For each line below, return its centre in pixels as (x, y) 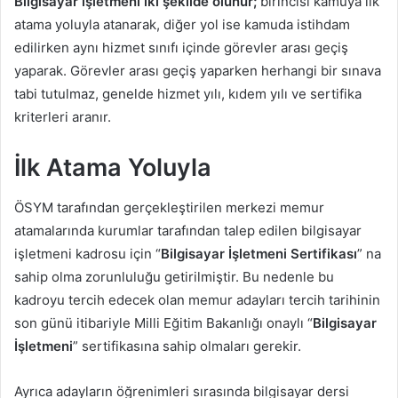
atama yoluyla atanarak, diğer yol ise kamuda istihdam (182, 25)
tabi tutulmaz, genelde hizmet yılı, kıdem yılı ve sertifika (188, 94)
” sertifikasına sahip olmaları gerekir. (187, 346)
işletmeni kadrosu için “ (88, 253)
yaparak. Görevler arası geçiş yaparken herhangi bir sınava (198, 71)
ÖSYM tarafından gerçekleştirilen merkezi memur (169, 207)
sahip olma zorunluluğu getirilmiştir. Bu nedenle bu (174, 276)
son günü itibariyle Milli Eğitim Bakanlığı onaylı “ (163, 322)
